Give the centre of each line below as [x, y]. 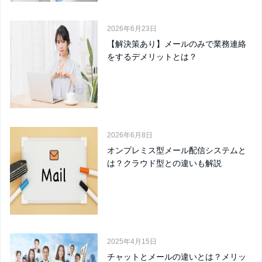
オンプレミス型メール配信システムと [177, 151]
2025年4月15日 [132, 242]
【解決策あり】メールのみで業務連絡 [177, 44]
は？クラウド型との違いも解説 [164, 163]
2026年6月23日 [132, 29]
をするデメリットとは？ [152, 57]
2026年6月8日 [130, 135]
